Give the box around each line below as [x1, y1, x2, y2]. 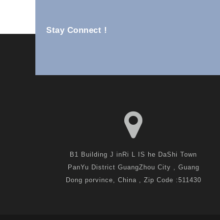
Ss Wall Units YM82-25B [79, 34, 154, 42]
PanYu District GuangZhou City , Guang [67, 163, 199, 171]
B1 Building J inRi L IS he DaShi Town [70, 150, 197, 158]
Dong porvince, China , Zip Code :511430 [65, 176, 201, 184]
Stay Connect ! [46, 25, 108, 35]
